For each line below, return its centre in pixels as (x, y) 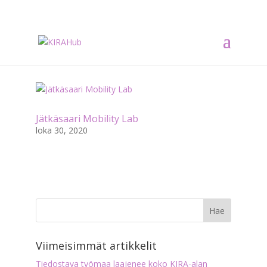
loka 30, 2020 (61, 130)
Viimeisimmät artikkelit (96, 246)
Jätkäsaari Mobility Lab (87, 119)
